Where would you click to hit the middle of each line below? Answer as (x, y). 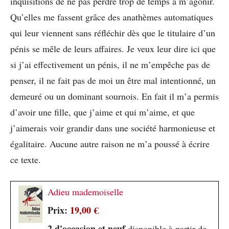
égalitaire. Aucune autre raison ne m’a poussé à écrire (110, 143)
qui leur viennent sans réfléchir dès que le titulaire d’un (113, 32)
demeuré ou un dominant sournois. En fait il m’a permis (114, 96)
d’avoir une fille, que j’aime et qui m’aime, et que (102, 112)
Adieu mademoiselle (85, 191)
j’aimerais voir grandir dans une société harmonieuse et (113, 128)
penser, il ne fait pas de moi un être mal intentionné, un (113, 80)
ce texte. (26, 159)
